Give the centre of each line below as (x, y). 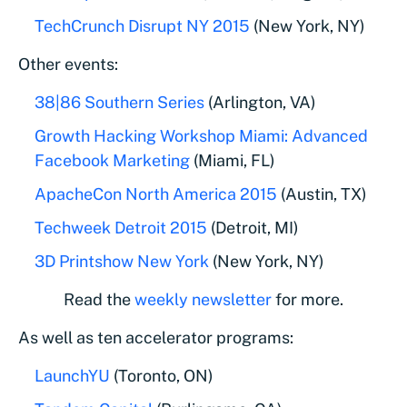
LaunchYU (72, 376)
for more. (308, 299)
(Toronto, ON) (162, 376)
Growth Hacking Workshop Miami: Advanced (201, 136)
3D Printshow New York (122, 261)
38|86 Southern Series (119, 102)
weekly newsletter (203, 299)
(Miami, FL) (233, 160)
